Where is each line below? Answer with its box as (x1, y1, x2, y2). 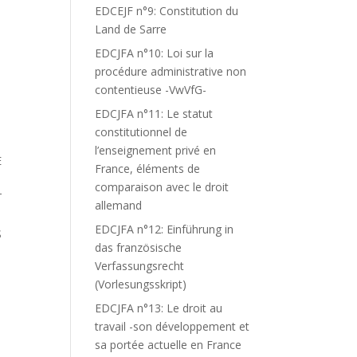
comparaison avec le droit (95, 179, 229, 194)
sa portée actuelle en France (95, 337, 242, 352)
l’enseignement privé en (95, 143, 217, 158)
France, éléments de (95, 161, 201, 176)
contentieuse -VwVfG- (95, 82, 207, 97)
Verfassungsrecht (95, 258, 185, 273)
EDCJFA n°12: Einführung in (95, 222, 234, 237)
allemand (95, 198, 143, 213)
